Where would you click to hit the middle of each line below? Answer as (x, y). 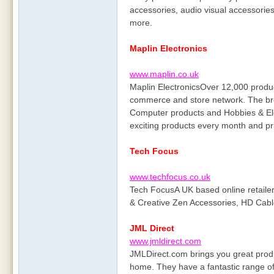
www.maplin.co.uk (164, 74)
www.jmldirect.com (165, 241)
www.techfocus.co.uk (170, 177)
